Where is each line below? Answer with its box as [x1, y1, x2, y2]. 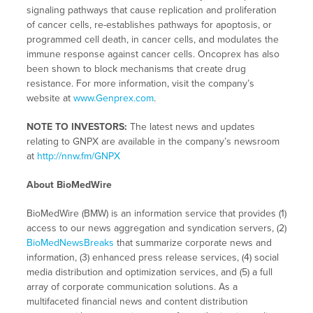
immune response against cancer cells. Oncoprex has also [26, 48, 279, 61]
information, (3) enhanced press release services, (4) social [26, 252, 279, 264]
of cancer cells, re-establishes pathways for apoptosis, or [26, 19, 272, 31]
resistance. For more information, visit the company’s [26, 78, 254, 90]
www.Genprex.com [73, 92, 154, 105]
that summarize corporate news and [113, 237, 272, 249]
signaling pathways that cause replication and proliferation [26, 4, 277, 17]
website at [26, 92, 73, 105]
